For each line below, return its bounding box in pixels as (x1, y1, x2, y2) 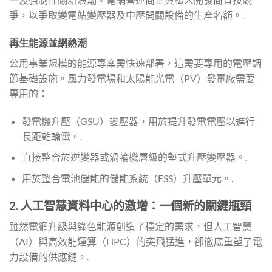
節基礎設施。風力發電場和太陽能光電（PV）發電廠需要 (9, 72, 255, 84)
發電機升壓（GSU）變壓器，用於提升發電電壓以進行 (21, 115, 255, 127)
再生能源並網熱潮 (9, 36, 87, 49)
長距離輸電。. (21, 130, 82, 142)
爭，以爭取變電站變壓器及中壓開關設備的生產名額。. (9, 8, 244, 21)
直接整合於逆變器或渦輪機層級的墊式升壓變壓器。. (21, 151, 247, 163)
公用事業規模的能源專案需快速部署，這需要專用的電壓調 (9, 56, 262, 69)
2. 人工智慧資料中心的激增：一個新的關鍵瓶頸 (9, 198, 251, 212)
